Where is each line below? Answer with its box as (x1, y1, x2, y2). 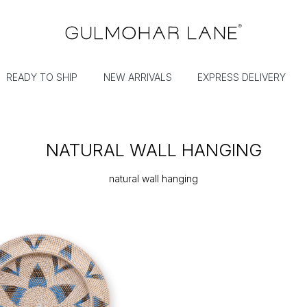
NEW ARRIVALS (103, 71, 172, 84)
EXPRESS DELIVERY (197, 71, 286, 84)
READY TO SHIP (6, 71, 78, 84)
